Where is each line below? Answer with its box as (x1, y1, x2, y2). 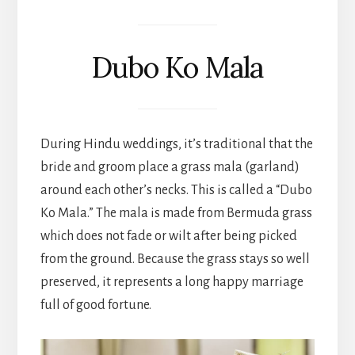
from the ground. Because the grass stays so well (40, 251, 310, 266)
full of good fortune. (40, 297, 151, 312)
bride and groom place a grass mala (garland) (40, 159, 300, 174)
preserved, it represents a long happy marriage (40, 274, 303, 289)
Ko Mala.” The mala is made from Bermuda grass (40, 205, 312, 220)
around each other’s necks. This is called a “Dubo (40, 182, 312, 197)
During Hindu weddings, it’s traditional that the (40, 136, 313, 151)
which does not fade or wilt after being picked (40, 228, 297, 243)
